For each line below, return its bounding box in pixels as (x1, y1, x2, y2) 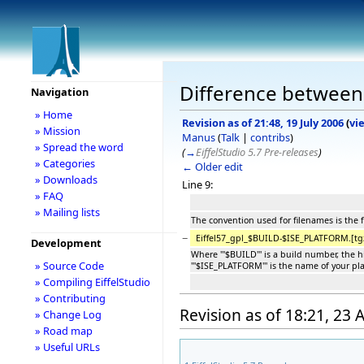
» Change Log (34, 307, 102, 322)
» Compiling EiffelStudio (34, 275, 150, 289)
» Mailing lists (34, 205, 100, 219)
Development (30, 236, 102, 250)
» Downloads (34, 172, 97, 187)
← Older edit (182, 158, 243, 174)
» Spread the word (34, 140, 123, 154)
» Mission (34, 123, 80, 138)
